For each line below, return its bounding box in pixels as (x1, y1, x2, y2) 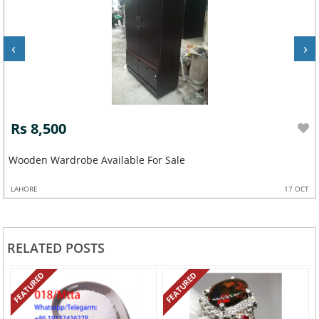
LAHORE (10, 183, 38, 194)
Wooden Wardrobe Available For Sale (8, 152, 185, 167)
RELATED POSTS (6, 239, 105, 257)
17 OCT (283, 183, 309, 194)
